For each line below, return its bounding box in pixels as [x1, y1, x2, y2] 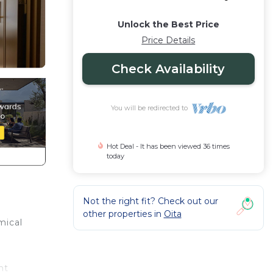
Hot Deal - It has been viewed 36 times [106, 142, 230, 151]
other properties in [82, 208, 164, 219]
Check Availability [112, 62, 225, 76]
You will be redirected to [110, 104, 191, 112]
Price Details [141, 35, 196, 46]
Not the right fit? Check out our [82, 196, 218, 207]
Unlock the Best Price [117, 19, 219, 30]
